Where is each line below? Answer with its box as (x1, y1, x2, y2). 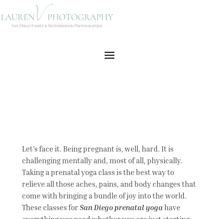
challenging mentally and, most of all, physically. (22, 155, 182, 165)
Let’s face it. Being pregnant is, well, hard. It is (22, 144, 174, 153)
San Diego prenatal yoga (79, 202, 163, 212)
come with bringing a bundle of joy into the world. (22, 191, 187, 200)
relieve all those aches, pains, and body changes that (22, 179, 196, 188)
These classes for (22, 202, 80, 212)
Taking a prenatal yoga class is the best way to (22, 167, 174, 176)
